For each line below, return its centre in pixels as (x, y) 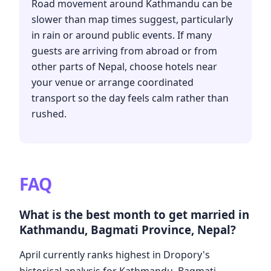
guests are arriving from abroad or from (124, 51)
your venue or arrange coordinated (113, 83)
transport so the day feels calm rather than (130, 98)
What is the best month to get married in (134, 214)
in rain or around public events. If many (122, 35)
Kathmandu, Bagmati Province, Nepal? (128, 229)
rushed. (49, 114)
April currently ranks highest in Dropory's (115, 254)
